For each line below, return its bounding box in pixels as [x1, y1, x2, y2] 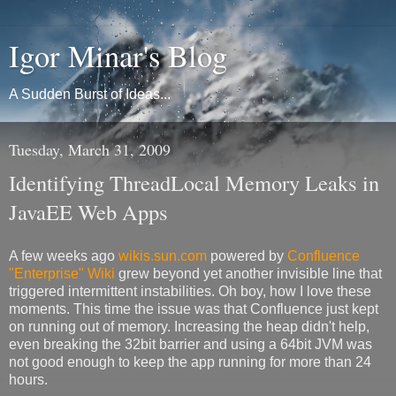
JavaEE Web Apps [9, 197, 168, 226]
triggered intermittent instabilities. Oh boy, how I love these [9, 283, 371, 299]
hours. [9, 371, 48, 387]
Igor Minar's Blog [9, 35, 227, 76]
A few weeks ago [9, 247, 118, 263]
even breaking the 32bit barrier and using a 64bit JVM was [9, 336, 372, 352]
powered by [207, 247, 287, 263]
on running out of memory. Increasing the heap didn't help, [9, 318, 369, 334]
